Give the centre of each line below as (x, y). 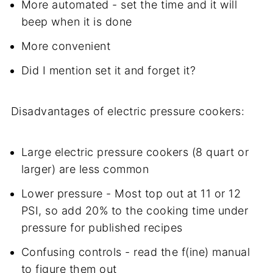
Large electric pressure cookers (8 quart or (135, 152)
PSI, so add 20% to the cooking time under (135, 211)
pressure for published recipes (102, 228)
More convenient (66, 46)
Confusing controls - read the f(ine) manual (136, 252)
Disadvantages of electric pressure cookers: (128, 112)
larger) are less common (85, 169)
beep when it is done (76, 22)
